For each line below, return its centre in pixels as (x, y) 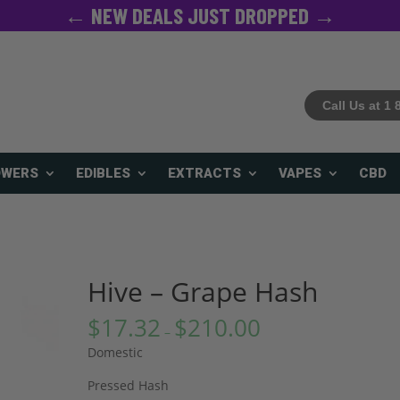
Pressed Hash (129, 386)
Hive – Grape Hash (203, 292)
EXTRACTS (204, 174)
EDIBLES (103, 174)
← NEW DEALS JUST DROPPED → (325, 15)
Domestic (116, 353)
